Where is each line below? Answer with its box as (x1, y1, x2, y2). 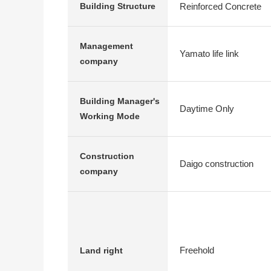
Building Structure (80, 1, 155, 11)
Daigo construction (180, 158, 253, 169)
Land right (80, 245, 123, 255)
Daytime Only (180, 103, 234, 114)
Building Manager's (80, 96, 160, 106)
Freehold (180, 245, 214, 255)
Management (80, 41, 133, 51)
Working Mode (80, 111, 140, 121)
